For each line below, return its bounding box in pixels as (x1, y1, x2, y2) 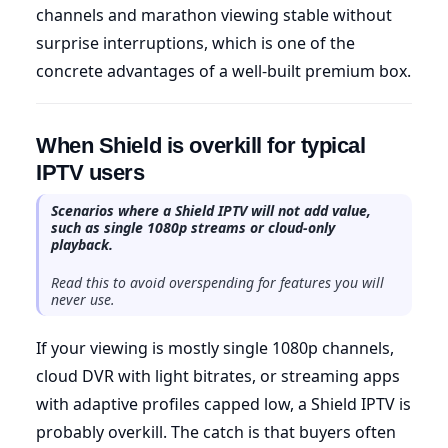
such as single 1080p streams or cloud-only (51, 217, 335, 237)
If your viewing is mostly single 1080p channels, (36, 336, 394, 359)
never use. (51, 289, 115, 309)
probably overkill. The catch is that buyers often (36, 420, 396, 443)
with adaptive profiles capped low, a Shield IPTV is (36, 392, 411, 415)
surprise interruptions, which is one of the (36, 31, 355, 54)
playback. (51, 234, 113, 254)
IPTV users (36, 159, 145, 185)
